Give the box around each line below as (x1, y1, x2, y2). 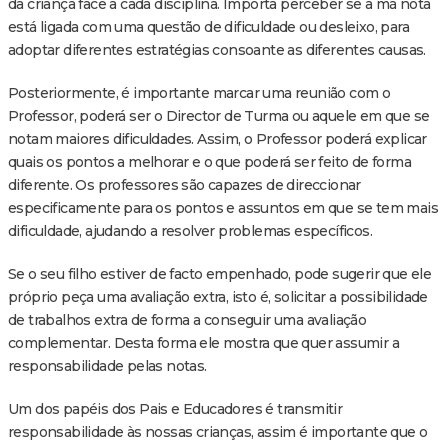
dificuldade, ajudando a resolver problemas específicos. (8, 221, 372, 240)
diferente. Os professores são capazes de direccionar (8, 175, 361, 194)
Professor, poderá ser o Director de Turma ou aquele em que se (8, 106, 430, 125)
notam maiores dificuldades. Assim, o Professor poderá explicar (8, 129, 427, 148)
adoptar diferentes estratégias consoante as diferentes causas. (8, 40, 426, 59)
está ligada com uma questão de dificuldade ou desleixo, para (8, 17, 409, 36)
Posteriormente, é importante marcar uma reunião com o (8, 83, 391, 102)
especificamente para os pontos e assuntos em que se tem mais (8, 198, 438, 217)
